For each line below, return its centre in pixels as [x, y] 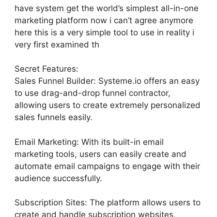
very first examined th [57, 44]
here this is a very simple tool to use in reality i [104, 32]
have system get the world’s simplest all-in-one [107, 8]
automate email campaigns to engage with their [107, 166]
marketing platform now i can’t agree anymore [104, 20]
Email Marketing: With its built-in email [89, 142]
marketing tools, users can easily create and [101, 154]
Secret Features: [46, 69]
